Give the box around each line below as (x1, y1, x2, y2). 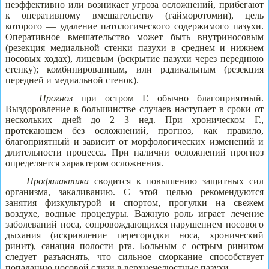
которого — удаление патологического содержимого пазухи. (5, 20, 264, 31)
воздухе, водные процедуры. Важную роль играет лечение (5, 208, 264, 219)
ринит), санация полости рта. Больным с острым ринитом (5, 240, 264, 251)
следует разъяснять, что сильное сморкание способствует (5, 251, 264, 262)
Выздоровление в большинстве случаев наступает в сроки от (5, 103, 264, 114)
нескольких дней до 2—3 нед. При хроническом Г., (5, 114, 264, 125)
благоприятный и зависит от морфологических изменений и (5, 136, 264, 147)
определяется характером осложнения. (5, 157, 163, 168)
